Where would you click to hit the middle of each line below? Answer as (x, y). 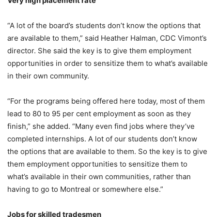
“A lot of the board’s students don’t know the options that (104, 25)
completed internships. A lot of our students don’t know (102, 139)
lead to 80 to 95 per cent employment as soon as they (99, 114)
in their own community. (48, 76)
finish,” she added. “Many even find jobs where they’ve (101, 126)
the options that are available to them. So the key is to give (107, 151)
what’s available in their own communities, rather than (99, 177)
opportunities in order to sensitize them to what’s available (108, 63)
